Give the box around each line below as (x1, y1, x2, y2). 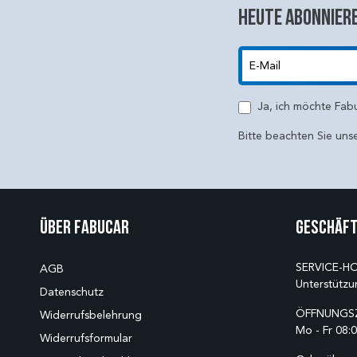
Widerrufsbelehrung (40, 308, 142, 323)
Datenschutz (40, 285, 104, 300)
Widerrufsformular (40, 331, 132, 346)
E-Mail (237, 86, 269, 100)
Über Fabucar (40, 217, 129, 237)
